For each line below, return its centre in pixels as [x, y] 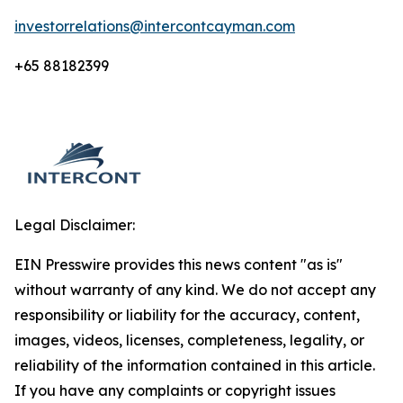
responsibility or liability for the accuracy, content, [187, 315]
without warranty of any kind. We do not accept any [195, 290]
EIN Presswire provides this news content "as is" [179, 264]
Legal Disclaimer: [75, 225]
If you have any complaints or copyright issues [175, 390]
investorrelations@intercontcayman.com [155, 26]
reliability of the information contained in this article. [195, 365]
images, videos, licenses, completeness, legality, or [189, 340]
